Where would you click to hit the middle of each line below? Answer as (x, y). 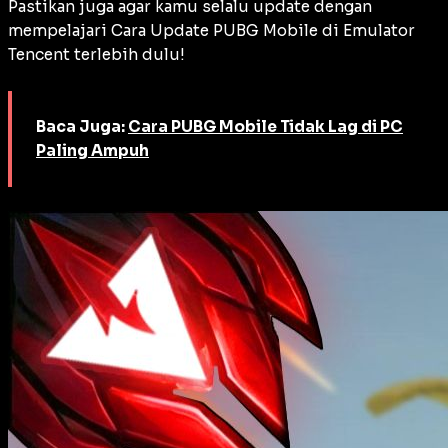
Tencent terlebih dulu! (96, 54)
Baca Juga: (82, 126)
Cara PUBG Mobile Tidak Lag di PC (265, 126)
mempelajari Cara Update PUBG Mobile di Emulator (211, 30)
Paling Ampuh (92, 150)
